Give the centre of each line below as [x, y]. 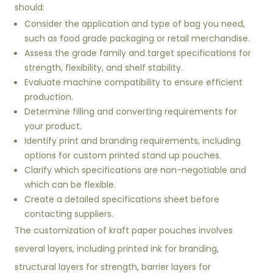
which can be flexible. [70, 185]
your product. [53, 126]
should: [30, 8]
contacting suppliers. [69, 214]
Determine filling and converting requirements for [131, 112]
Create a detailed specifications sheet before [122, 200]
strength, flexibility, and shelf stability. [104, 68]
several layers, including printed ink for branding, [117, 249]
